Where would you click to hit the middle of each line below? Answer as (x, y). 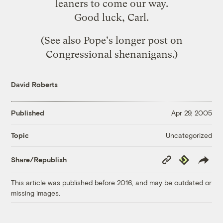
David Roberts (35, 84)
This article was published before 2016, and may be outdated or (111, 182)
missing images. (36, 193)
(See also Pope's (78, 40)
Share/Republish (39, 160)
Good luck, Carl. (111, 17)
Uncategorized (189, 135)
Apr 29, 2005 (191, 113)
